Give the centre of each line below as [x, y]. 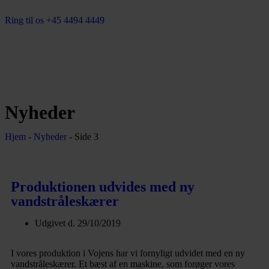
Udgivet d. [56, 223]
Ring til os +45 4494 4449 [55, 20]
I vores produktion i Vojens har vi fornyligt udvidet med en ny [128, 253]
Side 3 [86, 137]
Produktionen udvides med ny [103, 187]
